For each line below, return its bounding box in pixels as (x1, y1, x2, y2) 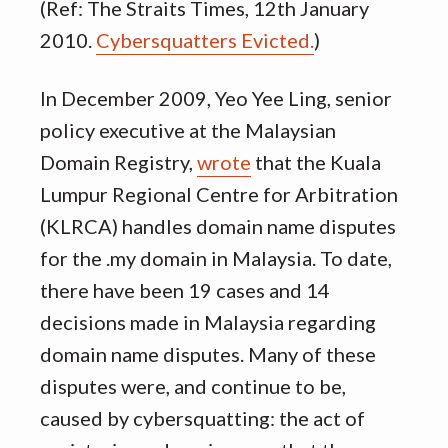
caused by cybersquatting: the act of (40, 406, 365, 430)
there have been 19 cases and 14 (40, 278, 330, 302)
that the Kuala (251, 150, 381, 174)
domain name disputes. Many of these (40, 342, 376, 366)
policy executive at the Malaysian (40, 118, 336, 142)
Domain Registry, (40, 150, 197, 174)
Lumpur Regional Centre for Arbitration (40, 182, 398, 206)
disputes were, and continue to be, (40, 374, 346, 398)
